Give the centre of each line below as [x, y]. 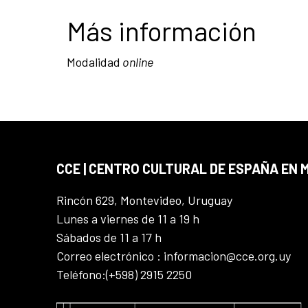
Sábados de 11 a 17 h [109, 237]
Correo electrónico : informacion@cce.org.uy [174, 255]
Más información [162, 30]
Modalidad [93, 62]
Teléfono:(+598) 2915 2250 [124, 274]
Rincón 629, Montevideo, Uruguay [144, 200]
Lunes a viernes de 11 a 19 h [128, 218]
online [137, 62]
